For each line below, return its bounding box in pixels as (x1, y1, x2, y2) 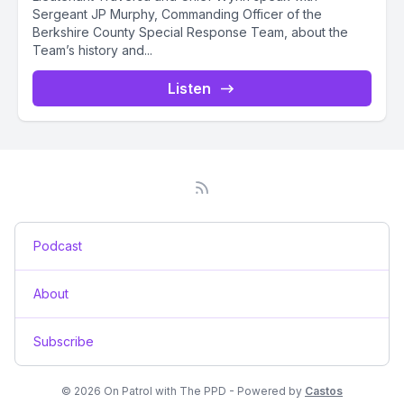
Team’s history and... (32, 42, 152, 58)
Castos (305, 384, 343, 398)
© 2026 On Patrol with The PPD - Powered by (61, 384, 305, 398)
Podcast (33, 238, 82, 253)
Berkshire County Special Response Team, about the (32, 24, 348, 40)
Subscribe (33, 334, 94, 349)
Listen (168, 79, 211, 97)
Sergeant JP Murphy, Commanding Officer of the (32, 6, 322, 22)
